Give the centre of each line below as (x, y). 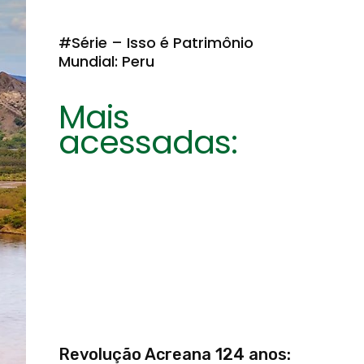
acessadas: (148, 142)
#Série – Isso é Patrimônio (156, 43)
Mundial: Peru (106, 61)
